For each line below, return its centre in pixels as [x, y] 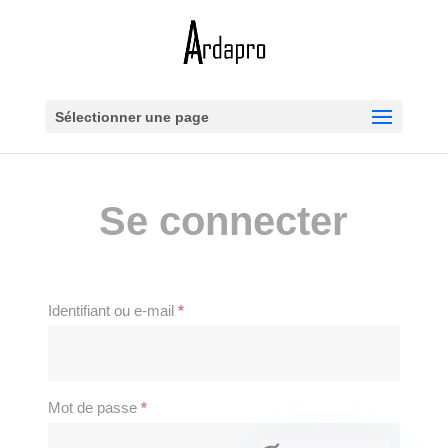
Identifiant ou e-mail [112, 310]
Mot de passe [94, 407]
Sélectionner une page [131, 117]
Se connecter [224, 221]
